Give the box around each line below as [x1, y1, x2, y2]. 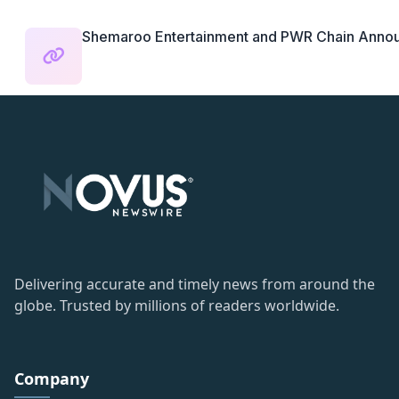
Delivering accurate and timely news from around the [14, 273, 375, 294]
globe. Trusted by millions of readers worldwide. [14, 295, 339, 315]
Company [14, 367, 89, 389]
